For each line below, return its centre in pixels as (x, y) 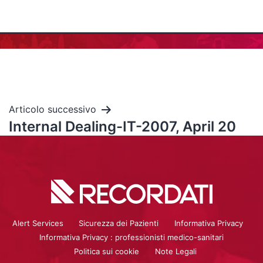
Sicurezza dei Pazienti (119, 223)
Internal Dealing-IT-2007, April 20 (122, 127)
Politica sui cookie (107, 251)
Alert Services (38, 223)
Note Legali (176, 251)
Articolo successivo (53, 109)
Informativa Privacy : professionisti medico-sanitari (131, 237)
